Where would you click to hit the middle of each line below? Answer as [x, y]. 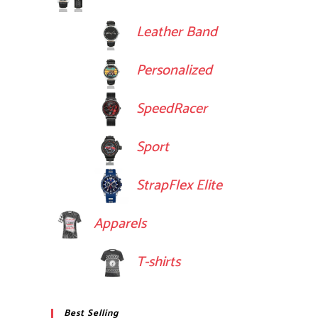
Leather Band [177, 32]
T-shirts [158, 262]
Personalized [174, 70]
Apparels [120, 224]
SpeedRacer [172, 109]
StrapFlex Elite [179, 185]
